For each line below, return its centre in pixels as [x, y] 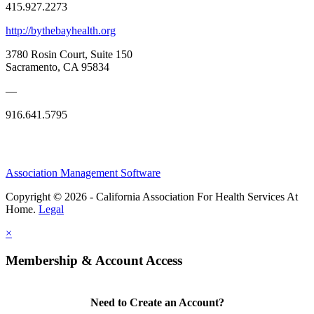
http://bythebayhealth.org [61, 31]
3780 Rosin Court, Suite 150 [69, 55]
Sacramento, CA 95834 [57, 67]
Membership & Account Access [94, 261]
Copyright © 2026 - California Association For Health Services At [152, 197]
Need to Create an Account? [157, 303]
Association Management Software [83, 173]
